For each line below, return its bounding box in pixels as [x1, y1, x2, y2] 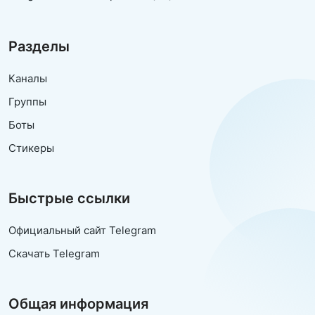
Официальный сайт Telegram [8, 224, 156, 238]
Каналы [8, 72, 47, 86]
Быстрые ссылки [8, 190, 130, 207]
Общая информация [8, 295, 148, 313]
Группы [8, 95, 46, 109]
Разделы [8, 38, 70, 56]
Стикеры [8, 141, 54, 155]
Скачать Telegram [8, 247, 100, 261]
